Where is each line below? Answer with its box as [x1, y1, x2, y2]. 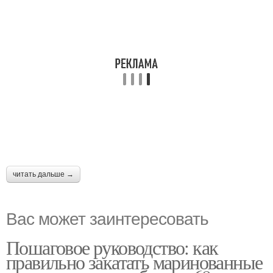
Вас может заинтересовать [6, 205, 208, 230]
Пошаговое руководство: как [6, 234, 218, 261]
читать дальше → [13, 170, 74, 179]
